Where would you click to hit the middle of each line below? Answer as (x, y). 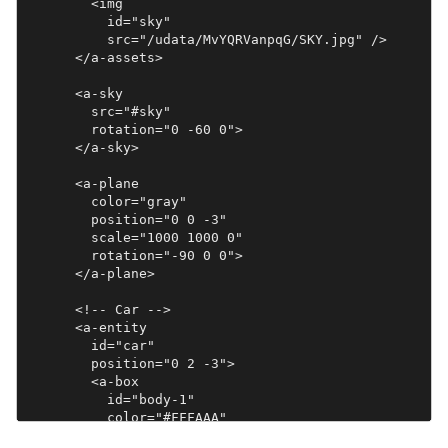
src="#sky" (98, 111)
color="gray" (106, 201)
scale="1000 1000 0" (134, 237)
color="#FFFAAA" (126, 417)
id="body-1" (110, 399)
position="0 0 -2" (134, 435)
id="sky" (98, 21)
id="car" (90, 345)
